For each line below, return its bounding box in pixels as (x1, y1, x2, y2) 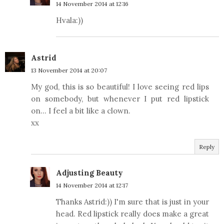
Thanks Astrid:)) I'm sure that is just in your (56, 197, 209, 207)
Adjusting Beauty (56, 168, 123, 178)
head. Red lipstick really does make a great (56, 209, 209, 219)
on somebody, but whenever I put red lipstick (31, 94, 209, 104)
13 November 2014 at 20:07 (31, 66, 107, 74)
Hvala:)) (56, 15, 83, 25)
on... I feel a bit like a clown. (31, 106, 130, 116)
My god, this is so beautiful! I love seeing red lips (31, 82, 209, 92)
